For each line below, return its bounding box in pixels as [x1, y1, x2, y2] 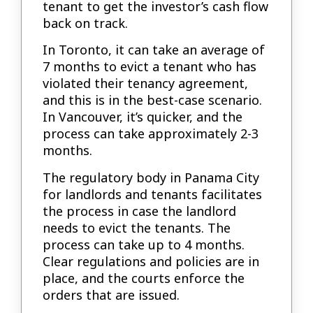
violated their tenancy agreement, [43, 75, 249, 92]
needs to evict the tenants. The [43, 219, 231, 236]
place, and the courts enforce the [43, 269, 245, 286]
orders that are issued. [43, 286, 180, 303]
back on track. [43, 14, 129, 31]
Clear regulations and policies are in [43, 252, 260, 270]
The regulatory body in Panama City [43, 168, 260, 186]
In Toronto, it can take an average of [43, 41, 265, 59]
